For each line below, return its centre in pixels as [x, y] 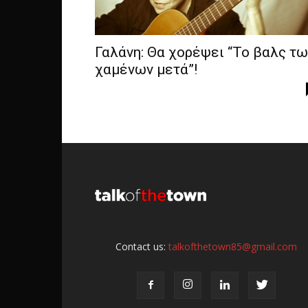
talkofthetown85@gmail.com [233, 247]
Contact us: [142, 247]
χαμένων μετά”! [146, 69]
